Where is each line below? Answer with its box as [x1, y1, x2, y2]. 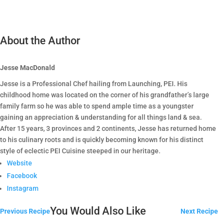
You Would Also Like [50, 204, 146, 217]
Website [7, 159, 32, 167]
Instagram [7, 184, 38, 192]
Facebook [7, 171, 37, 180]
